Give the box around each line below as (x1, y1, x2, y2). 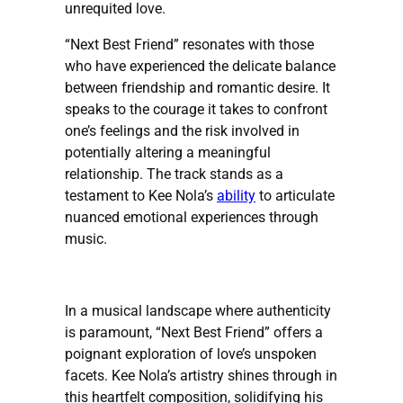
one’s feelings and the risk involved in (65, 121, 300, 139)
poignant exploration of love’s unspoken (65, 345, 317, 363)
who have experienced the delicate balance (65, 57, 336, 75)
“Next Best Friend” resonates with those (65, 35, 314, 53)
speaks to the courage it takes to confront (65, 100, 327, 118)
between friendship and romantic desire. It (65, 78, 330, 96)
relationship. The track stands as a (65, 165, 283, 183)
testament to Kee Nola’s (65, 186, 217, 204)
